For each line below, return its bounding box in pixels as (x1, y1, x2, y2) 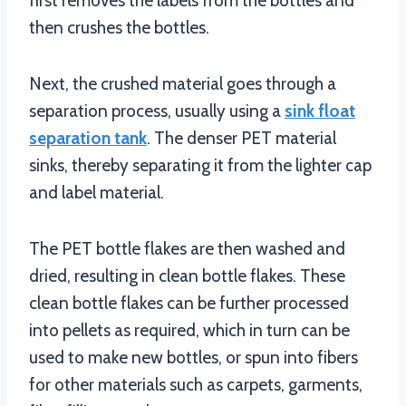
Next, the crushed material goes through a (29, 73, 336, 94)
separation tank (29, 128, 147, 149)
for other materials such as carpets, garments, (29, 374, 362, 395)
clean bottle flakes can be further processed (29, 293, 349, 314)
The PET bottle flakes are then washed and (29, 238, 345, 259)
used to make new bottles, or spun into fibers (29, 347, 358, 368)
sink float (285, 101, 355, 121)
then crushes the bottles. (29, 17, 209, 38)
